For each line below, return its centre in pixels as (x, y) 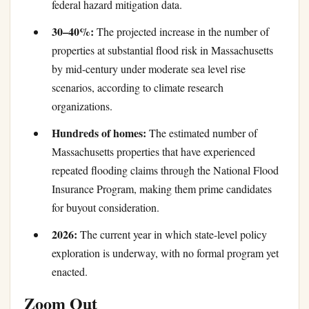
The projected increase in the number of (181, 32)
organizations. (82, 106)
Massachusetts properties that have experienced (153, 152)
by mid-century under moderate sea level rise (149, 69)
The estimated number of (202, 133)
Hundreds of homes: (99, 133)
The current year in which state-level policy (172, 235)
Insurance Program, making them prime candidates (162, 189)
